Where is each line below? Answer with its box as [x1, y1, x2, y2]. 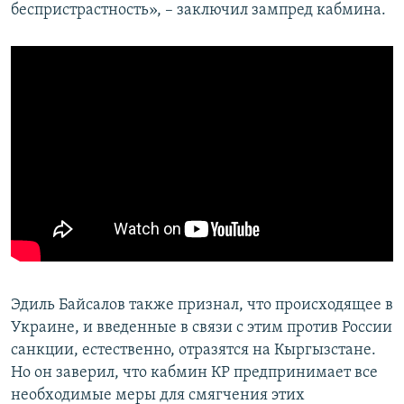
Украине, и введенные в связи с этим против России [11, 319, 392, 337]
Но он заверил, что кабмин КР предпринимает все [11, 364, 378, 382]
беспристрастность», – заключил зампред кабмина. [11, 2, 386, 20]
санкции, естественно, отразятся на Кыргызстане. [11, 342, 376, 360]
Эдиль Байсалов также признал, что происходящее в [11, 297, 393, 315]
